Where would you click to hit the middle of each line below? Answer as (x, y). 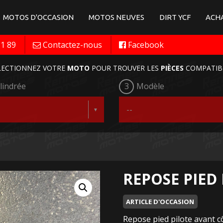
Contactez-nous (72, 45)
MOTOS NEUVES (116, 17)
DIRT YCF (175, 17)
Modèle (150, 86)
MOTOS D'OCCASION (38, 17)
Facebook (146, 45)
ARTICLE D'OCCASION (160, 202)
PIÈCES (172, 68)
